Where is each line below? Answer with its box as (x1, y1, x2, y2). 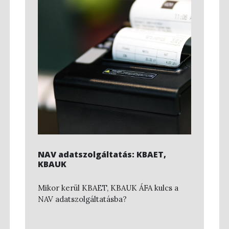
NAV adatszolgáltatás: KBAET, (38, 149, 166, 161)
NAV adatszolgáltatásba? (38, 194, 127, 204)
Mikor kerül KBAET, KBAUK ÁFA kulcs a (38, 183, 178, 193)
